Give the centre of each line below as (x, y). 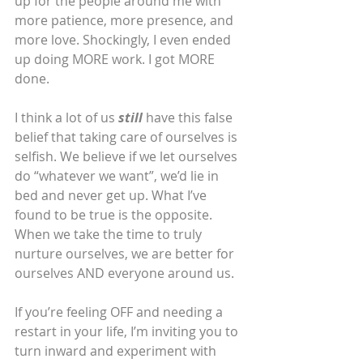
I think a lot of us (66, 118)
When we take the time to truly (110, 235)
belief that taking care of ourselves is (128, 137)
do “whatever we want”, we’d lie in (118, 176)
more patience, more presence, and (126, 21)
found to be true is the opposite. (115, 215)
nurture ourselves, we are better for (126, 254)
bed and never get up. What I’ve (112, 196)
